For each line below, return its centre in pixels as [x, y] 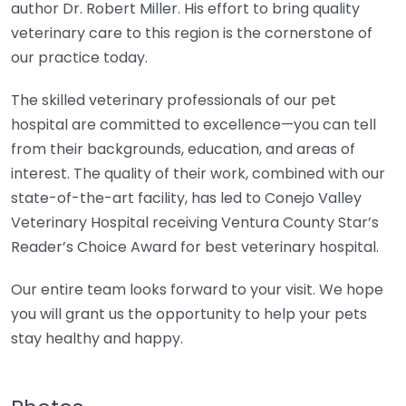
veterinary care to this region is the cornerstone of [192, 34]
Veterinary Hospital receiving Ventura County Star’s [195, 223]
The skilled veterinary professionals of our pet [174, 101]
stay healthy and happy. [97, 339]
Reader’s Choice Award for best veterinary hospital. [195, 247]
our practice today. [79, 58]
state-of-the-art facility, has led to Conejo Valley [186, 198]
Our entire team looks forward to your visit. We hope [197, 290]
